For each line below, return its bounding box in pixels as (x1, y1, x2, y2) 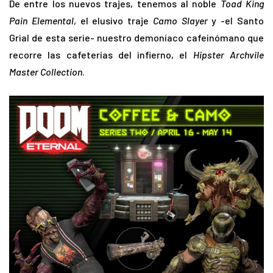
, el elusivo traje (73, 15, 153, 27)
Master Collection (9, 66, 82, 78)
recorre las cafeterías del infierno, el (9, 49, 193, 61)
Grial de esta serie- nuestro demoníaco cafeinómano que (9, 32, 264, 44)
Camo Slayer (152, 15, 208, 27)
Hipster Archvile (193, 49, 264, 61)
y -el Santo (207, 15, 264, 27)
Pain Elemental (9, 15, 74, 27)
